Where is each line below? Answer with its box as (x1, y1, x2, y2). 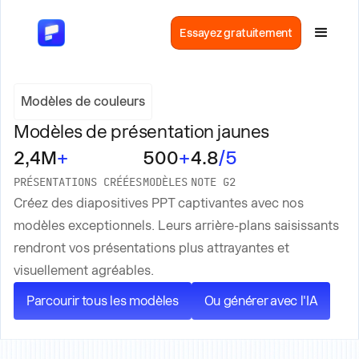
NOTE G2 (191, 177, 236, 188)
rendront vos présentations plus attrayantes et (14, 240, 289, 256)
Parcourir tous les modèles (26, 293, 179, 309)
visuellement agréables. (14, 263, 154, 278)
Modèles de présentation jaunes (14, 121, 269, 142)
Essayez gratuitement (179, 26, 292, 39)
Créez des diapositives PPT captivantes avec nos (14, 196, 304, 211)
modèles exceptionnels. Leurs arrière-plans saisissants (14, 218, 339, 233)
